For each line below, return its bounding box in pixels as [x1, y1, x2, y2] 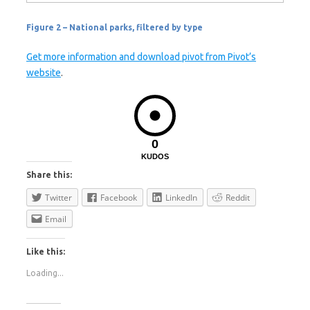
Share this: [26, 170, 72, 179]
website [26, 67, 61, 78]
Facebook [100, 192, 137, 203]
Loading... [26, 268, 64, 277]
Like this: [26, 246, 65, 256]
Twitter [45, 192, 72, 203]
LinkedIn [165, 192, 197, 203]
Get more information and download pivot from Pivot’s [26, 51, 256, 62]
